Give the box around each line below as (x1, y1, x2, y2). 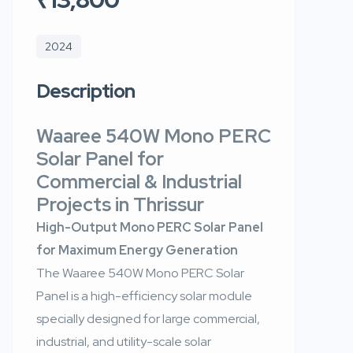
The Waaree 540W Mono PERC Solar (36, 265, 244, 281)
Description (36, 79, 135, 103)
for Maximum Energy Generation (36, 242, 238, 258)
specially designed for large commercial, (36, 310, 260, 327)
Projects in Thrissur (36, 192, 204, 217)
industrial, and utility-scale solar (36, 333, 211, 350)
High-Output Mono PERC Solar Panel (36, 219, 263, 236)
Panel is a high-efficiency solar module (36, 288, 252, 304)
